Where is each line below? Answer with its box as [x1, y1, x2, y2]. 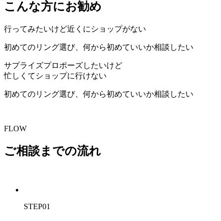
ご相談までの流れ [4, 145, 101, 158]
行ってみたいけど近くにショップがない [4, 25, 146, 34]
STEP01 [24, 202, 50, 211]
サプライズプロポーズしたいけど [4, 61, 122, 70]
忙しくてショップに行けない [4, 72, 107, 80]
